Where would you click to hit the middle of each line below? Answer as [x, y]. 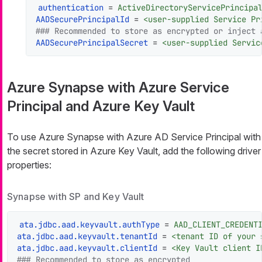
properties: [29, 165]
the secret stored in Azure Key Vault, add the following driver [134, 151]
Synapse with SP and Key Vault [76, 197]
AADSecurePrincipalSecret [92, 43]
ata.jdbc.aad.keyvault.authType [89, 225]
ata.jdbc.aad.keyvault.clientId [87, 248]
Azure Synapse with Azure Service [118, 88]
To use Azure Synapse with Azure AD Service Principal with [134, 137]
